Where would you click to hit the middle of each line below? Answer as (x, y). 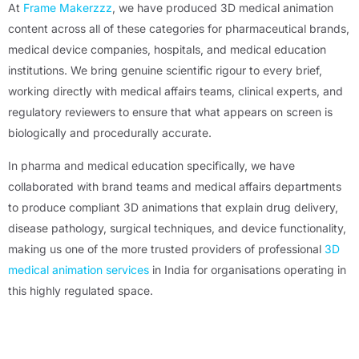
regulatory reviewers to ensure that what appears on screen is (170, 112)
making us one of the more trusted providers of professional (166, 249)
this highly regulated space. (81, 291)
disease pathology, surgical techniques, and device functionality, (177, 228)
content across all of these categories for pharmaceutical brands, (179, 29)
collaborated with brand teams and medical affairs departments (175, 187)
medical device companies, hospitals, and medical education (167, 50)
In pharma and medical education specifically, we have (151, 166)
